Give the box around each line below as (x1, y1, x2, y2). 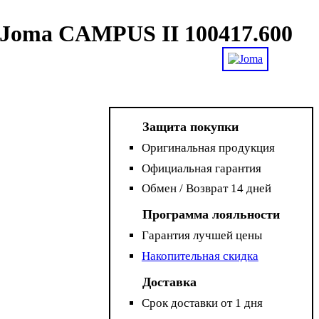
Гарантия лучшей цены (141, 229, 262, 243)
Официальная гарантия (141, 161, 261, 175)
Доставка (142, 274, 197, 289)
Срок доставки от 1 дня (141, 296, 263, 310)
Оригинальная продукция (141, 141, 275, 155)
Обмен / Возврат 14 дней (141, 182, 271, 196)
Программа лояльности (142, 207, 281, 222)
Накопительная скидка (141, 249, 258, 263)
